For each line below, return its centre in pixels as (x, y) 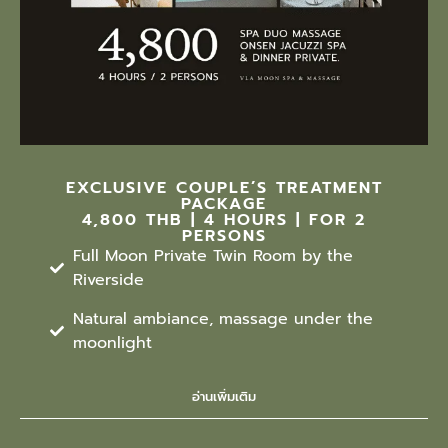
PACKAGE (224, 204)
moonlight (112, 343)
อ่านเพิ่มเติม (224, 397)
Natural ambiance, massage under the (222, 319)
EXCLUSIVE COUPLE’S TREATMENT (224, 188)
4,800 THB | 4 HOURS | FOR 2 (224, 220)
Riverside (108, 280)
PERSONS (224, 236)
